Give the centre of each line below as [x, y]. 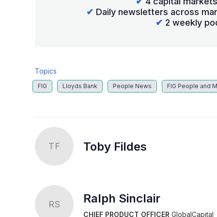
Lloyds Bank [80, 86]
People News [132, 86]
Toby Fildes [115, 146]
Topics [46, 71]
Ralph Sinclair [122, 199]
